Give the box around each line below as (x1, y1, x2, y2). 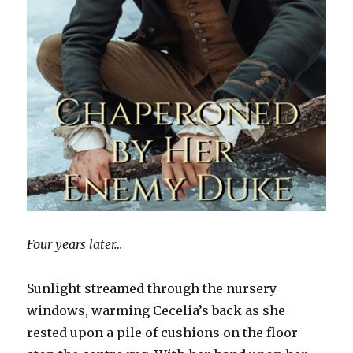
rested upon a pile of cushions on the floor (27, 324, 299, 340)
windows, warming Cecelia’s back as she (27, 302, 286, 318)
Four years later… (27, 236, 123, 252)
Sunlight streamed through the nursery (27, 280, 277, 296)
